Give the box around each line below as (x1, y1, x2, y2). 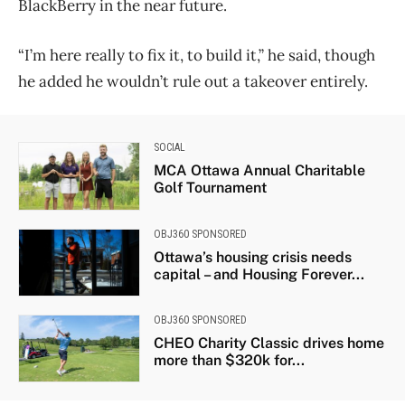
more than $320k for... (153, 352, 305, 370)
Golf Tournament (153, 179, 267, 197)
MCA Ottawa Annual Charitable (153, 162, 365, 180)
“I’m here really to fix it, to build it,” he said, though (18, 45, 375, 66)
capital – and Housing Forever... (153, 265, 364, 283)
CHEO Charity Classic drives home (153, 334, 384, 353)
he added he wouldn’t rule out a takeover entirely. (18, 71, 368, 92)
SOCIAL (153, 141, 185, 155)
